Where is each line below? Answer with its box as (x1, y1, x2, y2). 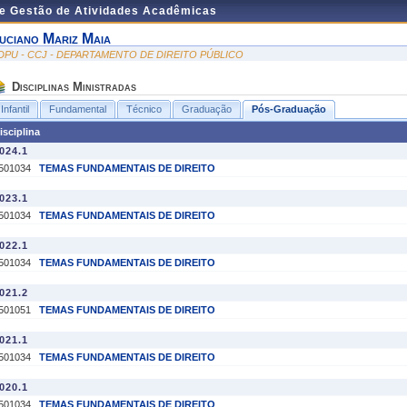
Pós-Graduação (252, 104, 326, 114)
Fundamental (49, 104, 106, 114)
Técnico (126, 104, 162, 114)
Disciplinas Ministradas (12, 80, 136, 94)
